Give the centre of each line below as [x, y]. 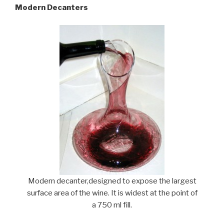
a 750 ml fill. [112, 205]
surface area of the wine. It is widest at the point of [112, 193]
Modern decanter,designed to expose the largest [112, 181]
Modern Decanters [51, 8]
